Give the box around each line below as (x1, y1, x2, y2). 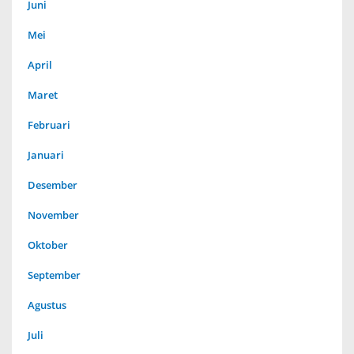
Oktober (28, 238, 68, 252)
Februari (28, 118, 70, 132)
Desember (28, 178, 77, 192)
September (28, 268, 81, 282)
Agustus (28, 298, 66, 312)
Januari (28, 148, 64, 162)
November (28, 208, 79, 222)
